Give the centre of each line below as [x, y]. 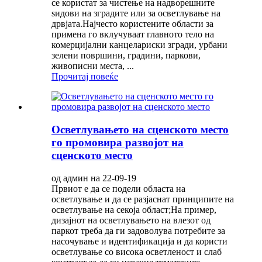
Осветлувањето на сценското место [140, 130]
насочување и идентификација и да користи [139, 241]
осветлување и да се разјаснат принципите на [143, 199]
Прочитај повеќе [85, 77]
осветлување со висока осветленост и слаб [137, 251]
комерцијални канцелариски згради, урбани [139, 45]
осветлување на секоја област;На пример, [134, 209]
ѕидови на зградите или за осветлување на [136, 13]
